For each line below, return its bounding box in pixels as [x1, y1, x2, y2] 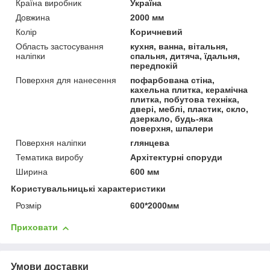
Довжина [16, 13, 50, 23]
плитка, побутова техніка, [130, 95, 240, 105]
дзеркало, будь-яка [130, 114, 213, 124]
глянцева [130, 138, 170, 148]
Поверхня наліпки [16, 138, 86, 148]
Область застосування [16, 42, 104, 52]
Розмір [16, 201, 42, 211]
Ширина [16, 167, 48, 177]
